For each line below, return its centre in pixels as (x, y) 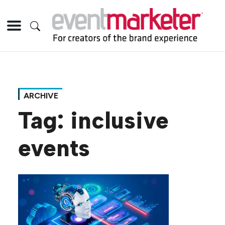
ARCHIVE (41, 96)
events (54, 148)
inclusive (120, 121)
